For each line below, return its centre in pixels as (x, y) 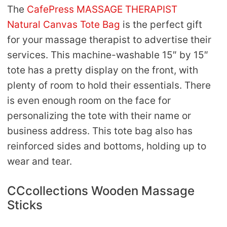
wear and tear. (40, 162)
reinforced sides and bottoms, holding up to (107, 146)
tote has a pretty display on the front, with (103, 70)
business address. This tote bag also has (100, 131)
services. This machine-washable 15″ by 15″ (108, 55)
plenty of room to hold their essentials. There (109, 86)
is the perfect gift (161, 25)
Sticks (25, 205)
